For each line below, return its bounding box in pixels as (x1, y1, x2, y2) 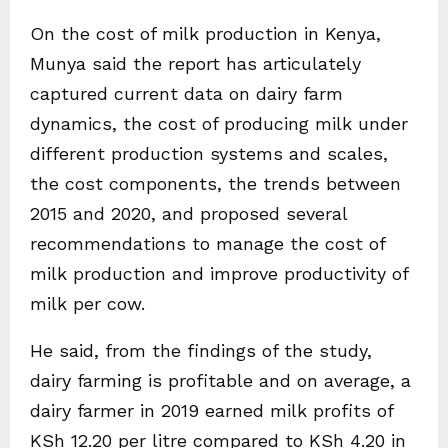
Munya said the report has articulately (30, 53, 361, 75)
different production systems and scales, (30, 143, 388, 165)
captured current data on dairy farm (30, 83, 343, 105)
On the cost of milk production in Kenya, (30, 23, 381, 45)
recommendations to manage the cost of (30, 233, 385, 255)
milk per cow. (30, 293, 145, 315)
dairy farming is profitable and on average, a (30, 370, 411, 392)
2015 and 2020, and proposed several (30, 203, 347, 225)
